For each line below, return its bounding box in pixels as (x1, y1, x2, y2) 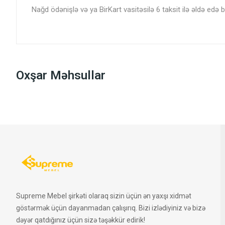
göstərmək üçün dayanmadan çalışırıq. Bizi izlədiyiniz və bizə (16, 204, 205, 212)
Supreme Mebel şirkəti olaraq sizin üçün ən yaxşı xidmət (16, 192, 191, 200)
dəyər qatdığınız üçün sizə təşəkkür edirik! (16, 216, 145, 224)
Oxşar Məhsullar (16, 68, 105, 82)
